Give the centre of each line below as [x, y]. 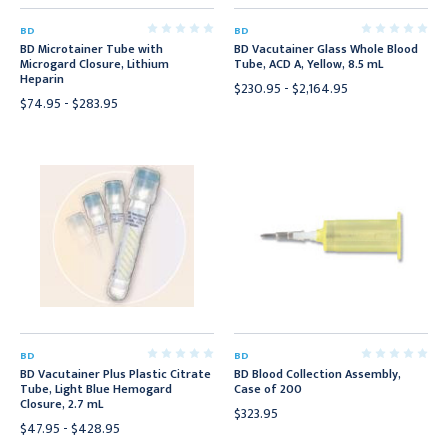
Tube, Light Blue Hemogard [96, 389]
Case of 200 [268, 389]
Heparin [42, 79]
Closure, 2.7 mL [61, 404]
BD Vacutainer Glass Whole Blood [326, 49]
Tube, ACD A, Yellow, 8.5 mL [308, 64]
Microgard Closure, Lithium [94, 64]
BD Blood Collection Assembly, [317, 374]
